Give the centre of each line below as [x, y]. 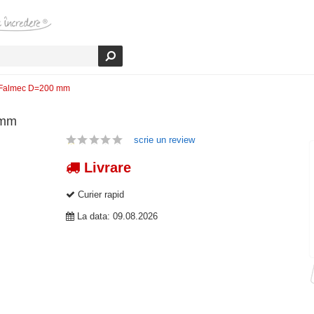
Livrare [105, 168]
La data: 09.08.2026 [116, 217]
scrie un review [164, 140]
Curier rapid [100, 195]
